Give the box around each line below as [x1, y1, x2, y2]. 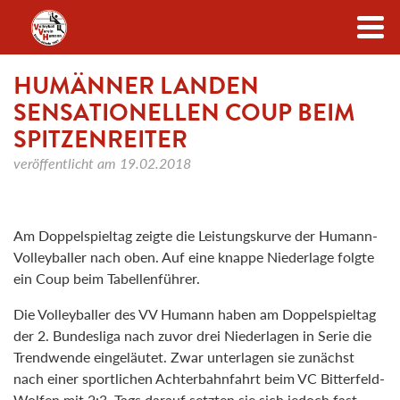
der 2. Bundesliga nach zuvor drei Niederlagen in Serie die [13, 325, 371, 346]
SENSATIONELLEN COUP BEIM [13, 95, 355, 130]
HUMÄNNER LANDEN [13, 68, 259, 104]
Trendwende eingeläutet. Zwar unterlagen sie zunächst [13, 346, 354, 368]
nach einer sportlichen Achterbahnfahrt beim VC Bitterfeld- [13, 368, 385, 389]
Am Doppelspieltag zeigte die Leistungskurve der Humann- [13, 225, 378, 246]
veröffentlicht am [13, 153, 120, 173]
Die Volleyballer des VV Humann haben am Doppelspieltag [13, 304, 376, 325]
